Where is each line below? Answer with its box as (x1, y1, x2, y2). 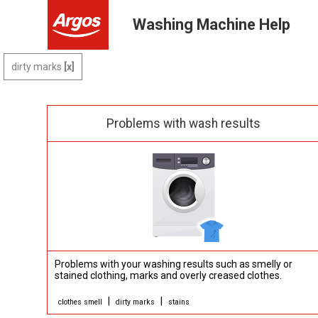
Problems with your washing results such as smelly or (55, 258, 293, 270)
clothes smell (58, 297, 103, 307)
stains (168, 297, 190, 307)
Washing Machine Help (133, 16, 291, 33)
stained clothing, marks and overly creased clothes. (55, 270, 283, 281)
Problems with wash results (106, 116, 261, 131)
